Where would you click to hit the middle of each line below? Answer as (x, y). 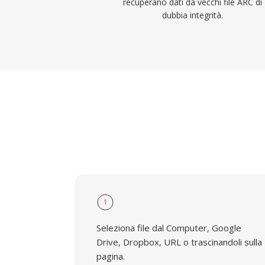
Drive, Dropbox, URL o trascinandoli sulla (179, 242)
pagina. (111, 256)
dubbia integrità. (192, 15)
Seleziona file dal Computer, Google (169, 228)
